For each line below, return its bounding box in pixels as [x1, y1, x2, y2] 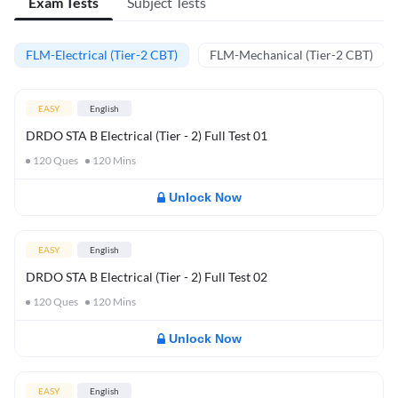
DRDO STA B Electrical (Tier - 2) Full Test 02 [26, 269, 267, 284]
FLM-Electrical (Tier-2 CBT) [26, 47, 178, 62]
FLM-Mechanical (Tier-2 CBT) [210, 47, 373, 62]
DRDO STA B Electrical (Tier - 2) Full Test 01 [26, 128, 267, 143]
